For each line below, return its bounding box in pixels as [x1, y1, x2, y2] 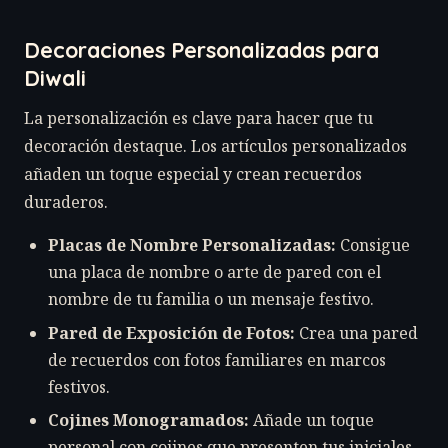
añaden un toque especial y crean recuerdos [24, 163, 362, 186]
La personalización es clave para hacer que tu [24, 107, 373, 130]
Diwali [24, 64, 86, 92]
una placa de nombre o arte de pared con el [48, 261, 381, 284]
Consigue [336, 234, 410, 257]
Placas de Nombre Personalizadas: [48, 234, 336, 257]
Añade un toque [249, 409, 374, 432]
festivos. [48, 375, 110, 398]
